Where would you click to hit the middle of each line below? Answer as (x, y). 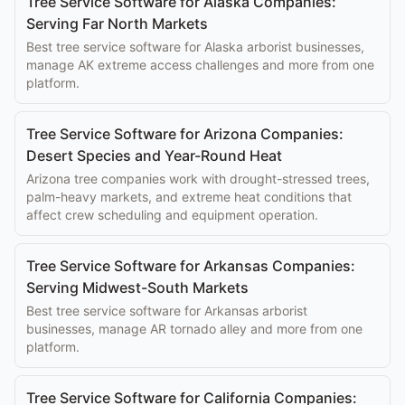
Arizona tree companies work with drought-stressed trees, (198, 179)
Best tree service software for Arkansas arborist (167, 311)
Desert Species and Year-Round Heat (154, 155)
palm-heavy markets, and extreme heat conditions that (189, 197)
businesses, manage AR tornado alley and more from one (194, 329)
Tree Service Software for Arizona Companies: (185, 134)
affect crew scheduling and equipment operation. (172, 215)
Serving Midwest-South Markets (137, 287)
